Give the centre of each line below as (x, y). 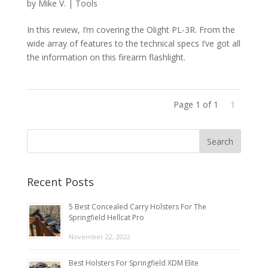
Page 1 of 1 (196, 104)
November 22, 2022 (99, 236)
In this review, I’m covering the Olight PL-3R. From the (131, 29)
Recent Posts (60, 182)
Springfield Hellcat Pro (106, 217)
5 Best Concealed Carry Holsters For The (137, 206)
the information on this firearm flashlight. (106, 57)
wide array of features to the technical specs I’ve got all (133, 43)
